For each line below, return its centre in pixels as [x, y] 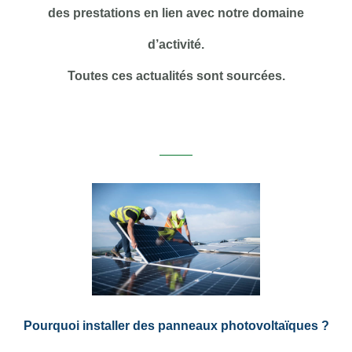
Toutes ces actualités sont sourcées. [176, 76]
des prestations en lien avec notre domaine [176, 13]
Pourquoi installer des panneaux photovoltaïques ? [176, 325]
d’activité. [176, 44]
